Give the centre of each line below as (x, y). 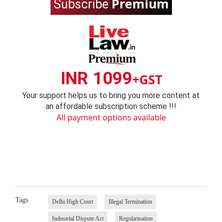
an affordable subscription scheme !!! (111, 107)
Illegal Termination (130, 201)
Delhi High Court (72, 201)
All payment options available (111, 118)
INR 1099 (96, 79)
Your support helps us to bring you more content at (111, 96)
